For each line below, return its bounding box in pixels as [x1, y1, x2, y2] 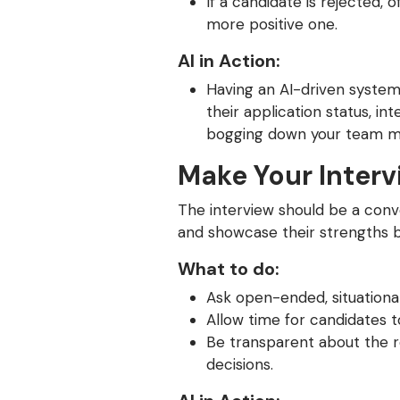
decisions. [206, 354, 273, 374]
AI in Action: [178, 49, 285, 72]
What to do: [178, 257, 279, 280]
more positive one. [206, 14, 337, 34]
